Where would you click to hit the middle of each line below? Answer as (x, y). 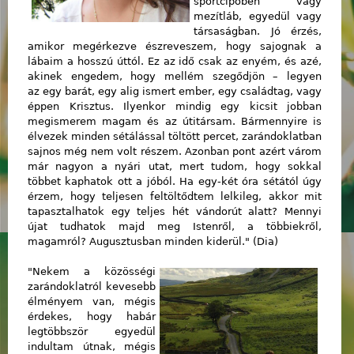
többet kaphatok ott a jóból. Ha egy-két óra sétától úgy (175, 181)
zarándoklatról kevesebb (92, 287)
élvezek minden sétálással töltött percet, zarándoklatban (175, 136)
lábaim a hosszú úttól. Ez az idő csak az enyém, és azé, (175, 61)
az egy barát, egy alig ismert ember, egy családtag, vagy (175, 91)
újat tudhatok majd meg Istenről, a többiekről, (175, 226)
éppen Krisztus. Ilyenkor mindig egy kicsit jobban (175, 106)
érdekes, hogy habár (92, 317)
